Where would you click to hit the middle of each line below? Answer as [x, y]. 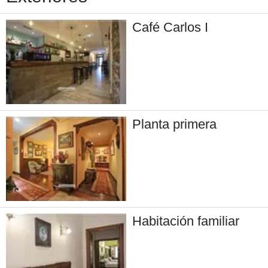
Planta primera [175, 124]
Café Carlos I [170, 28]
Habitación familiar [186, 221]
